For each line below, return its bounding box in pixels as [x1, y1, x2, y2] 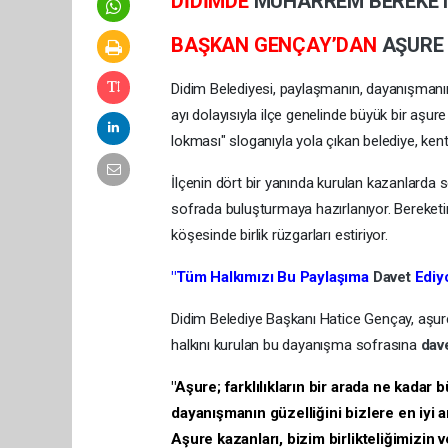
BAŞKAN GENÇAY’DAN [171, 32, 382, 57]
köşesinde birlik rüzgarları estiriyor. [171, 225, 388, 244]
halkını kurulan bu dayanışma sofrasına [171, 335, 421, 354]
